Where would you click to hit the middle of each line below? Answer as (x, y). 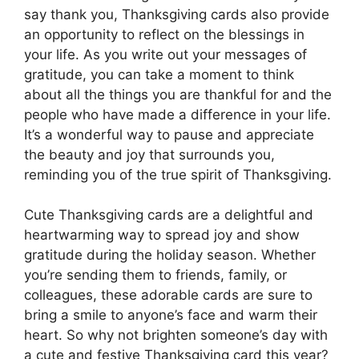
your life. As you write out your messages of (165, 54)
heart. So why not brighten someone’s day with (176, 335)
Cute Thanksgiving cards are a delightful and (169, 215)
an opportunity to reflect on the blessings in (164, 34)
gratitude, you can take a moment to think (159, 74)
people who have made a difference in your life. (177, 114)
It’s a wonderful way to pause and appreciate (169, 134)
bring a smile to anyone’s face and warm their (171, 315)
